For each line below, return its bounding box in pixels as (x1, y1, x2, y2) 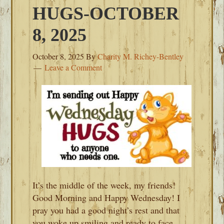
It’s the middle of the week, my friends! (32, 179, 176, 191)
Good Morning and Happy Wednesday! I (32, 191, 180, 203)
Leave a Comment (44, 62, 102, 72)
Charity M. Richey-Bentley (97, 51, 184, 61)
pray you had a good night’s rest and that (32, 204, 180, 216)
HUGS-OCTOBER (32, 3, 179, 23)
